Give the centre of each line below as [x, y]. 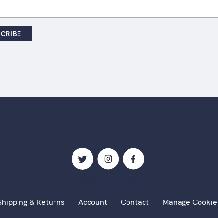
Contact [135, 202]
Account [92, 202]
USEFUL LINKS [109, 180]
